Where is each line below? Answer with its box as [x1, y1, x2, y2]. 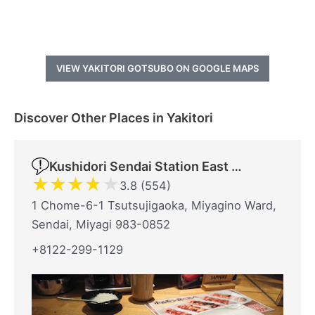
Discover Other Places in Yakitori [14, 110, 213, 126]
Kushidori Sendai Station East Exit [231, 159, 242, 174]
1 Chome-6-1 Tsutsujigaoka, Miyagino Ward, [32, 198, 276, 213]
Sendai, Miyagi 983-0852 [32, 217, 170, 232]
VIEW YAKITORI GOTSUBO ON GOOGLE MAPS [56, 63, 259, 75]
